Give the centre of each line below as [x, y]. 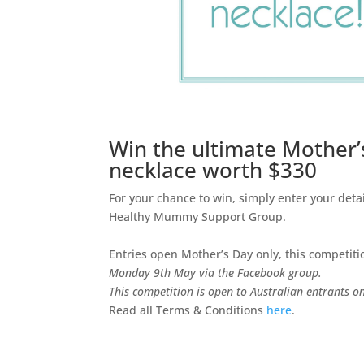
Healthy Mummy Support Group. [198, 217]
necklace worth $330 [213, 170]
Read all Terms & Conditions [188, 310]
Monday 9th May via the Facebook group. [216, 273]
